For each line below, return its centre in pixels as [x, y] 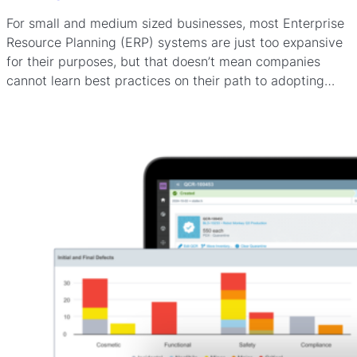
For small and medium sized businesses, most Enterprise [175, 23]
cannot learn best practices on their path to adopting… [171, 80]
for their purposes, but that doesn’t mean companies [163, 61]
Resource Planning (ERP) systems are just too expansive [175, 42]
